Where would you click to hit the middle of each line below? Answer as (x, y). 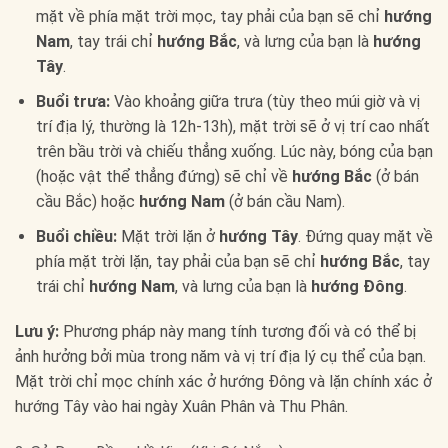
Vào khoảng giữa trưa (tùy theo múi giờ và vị (264, 101)
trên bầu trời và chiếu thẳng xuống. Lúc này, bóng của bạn (234, 151)
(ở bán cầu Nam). (284, 201)
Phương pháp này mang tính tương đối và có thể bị (237, 332)
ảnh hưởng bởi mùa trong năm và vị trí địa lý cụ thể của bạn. (220, 357)
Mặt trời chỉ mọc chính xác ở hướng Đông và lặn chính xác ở (223, 382)
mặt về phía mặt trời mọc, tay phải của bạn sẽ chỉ (209, 17)
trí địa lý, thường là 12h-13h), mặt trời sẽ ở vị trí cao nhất (232, 126)
